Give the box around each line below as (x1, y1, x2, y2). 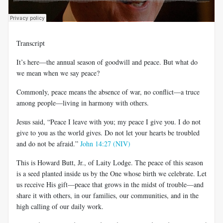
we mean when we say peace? (16, 68, 100, 78)
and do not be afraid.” (16, 138, 80, 148)
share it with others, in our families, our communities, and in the (16, 190, 199, 200)
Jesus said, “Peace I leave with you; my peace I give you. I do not (16, 116, 201, 126)
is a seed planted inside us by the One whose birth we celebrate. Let (16, 168, 207, 178)
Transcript (16, 38, 45, 48)
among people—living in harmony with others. (16, 98, 149, 108)
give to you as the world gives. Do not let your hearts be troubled (16, 127, 200, 137)
